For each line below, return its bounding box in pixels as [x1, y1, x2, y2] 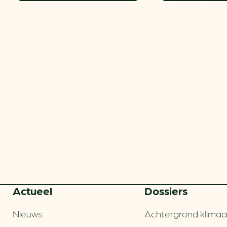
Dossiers [144, 183, 187, 197]
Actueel [13, 183, 53, 197]
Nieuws [13, 208, 43, 219]
